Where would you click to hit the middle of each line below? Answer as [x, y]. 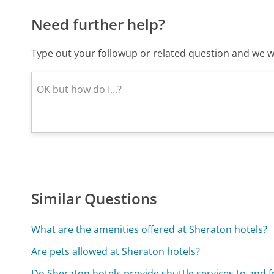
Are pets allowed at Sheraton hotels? [116, 252]
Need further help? [98, 24]
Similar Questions [94, 199]
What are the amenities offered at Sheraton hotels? [150, 230]
